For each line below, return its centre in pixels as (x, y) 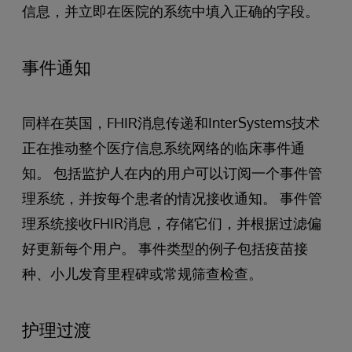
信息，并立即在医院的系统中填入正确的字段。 (170, 11)
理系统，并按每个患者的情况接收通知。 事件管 (172, 198)
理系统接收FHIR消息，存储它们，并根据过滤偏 (172, 223)
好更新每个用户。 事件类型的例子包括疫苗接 (165, 248)
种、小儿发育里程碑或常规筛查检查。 (142, 273)
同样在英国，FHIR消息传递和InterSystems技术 (171, 122)
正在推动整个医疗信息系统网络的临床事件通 (163, 147)
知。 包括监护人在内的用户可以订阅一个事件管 (172, 172)
